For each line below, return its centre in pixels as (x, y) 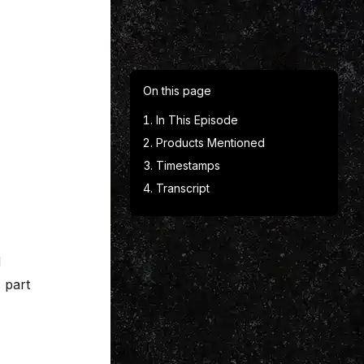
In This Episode (197, 120)
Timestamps (188, 165)
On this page (177, 91)
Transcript (183, 188)
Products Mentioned (210, 143)
